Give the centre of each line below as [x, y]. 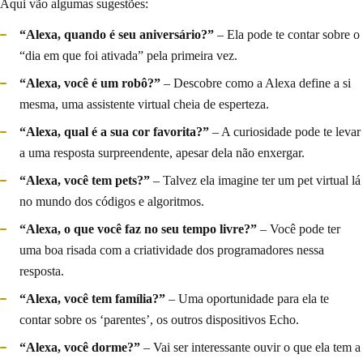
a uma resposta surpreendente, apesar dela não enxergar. [162, 153]
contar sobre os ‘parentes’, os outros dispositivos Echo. [159, 320]
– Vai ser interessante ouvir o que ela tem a [250, 348]
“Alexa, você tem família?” [92, 299]
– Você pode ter [299, 229]
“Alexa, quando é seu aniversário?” [117, 35]
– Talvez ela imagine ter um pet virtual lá [255, 181]
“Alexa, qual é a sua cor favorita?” [114, 132]
